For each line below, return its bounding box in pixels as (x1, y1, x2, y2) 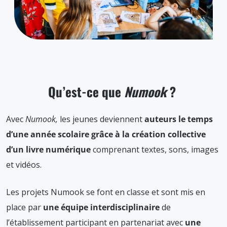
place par (6, 201, 43, 213)
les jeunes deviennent (60, 113, 142, 125)
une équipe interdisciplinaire (43, 201, 162, 213)
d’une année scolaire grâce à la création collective (6, 128, 206, 140)
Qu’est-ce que (48, 82, 124, 101)
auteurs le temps (142, 113, 213, 125)
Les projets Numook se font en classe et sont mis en (6, 186, 205, 198)
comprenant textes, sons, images (91, 143, 218, 155)
